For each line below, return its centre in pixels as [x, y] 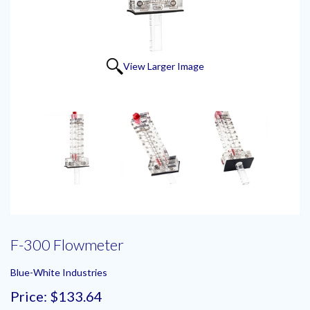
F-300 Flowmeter [67, 245]
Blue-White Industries [59, 272]
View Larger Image [163, 66]
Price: [29, 296]
